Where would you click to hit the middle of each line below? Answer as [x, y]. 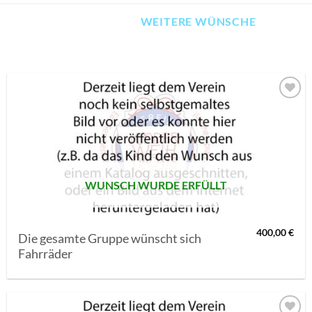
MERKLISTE [260, 122]
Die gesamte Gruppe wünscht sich [110, 238]
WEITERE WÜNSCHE [198, 21]
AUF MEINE [260, 110]
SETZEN [260, 134]
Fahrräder [46, 253]
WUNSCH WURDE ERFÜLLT [156, 185]
